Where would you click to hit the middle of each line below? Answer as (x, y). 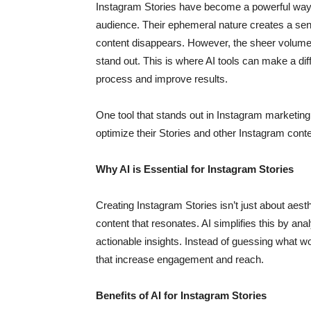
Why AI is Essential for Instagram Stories (195, 169)
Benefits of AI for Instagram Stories (181, 295)
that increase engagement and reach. (180, 259)
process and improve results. (162, 79)
